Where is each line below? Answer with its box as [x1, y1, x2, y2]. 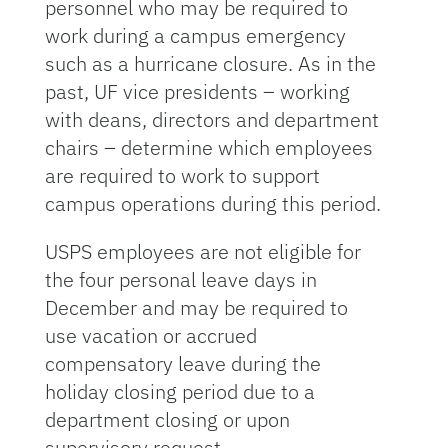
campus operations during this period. [44, 190, 381, 217]
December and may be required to [44, 294, 348, 321]
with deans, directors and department [44, 106, 379, 133]
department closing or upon [44, 406, 290, 433]
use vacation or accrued [44, 322, 257, 349]
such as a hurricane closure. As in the [44, 50, 376, 77]
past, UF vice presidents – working [44, 78, 350, 105]
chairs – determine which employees [44, 134, 373, 161]
